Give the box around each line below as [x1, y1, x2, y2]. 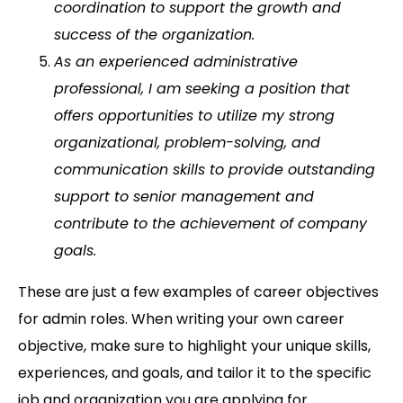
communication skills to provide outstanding [54, 159, 375, 181]
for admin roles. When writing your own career [18, 309, 345, 330]
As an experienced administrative [54, 51, 298, 73]
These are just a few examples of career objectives [18, 282, 379, 303]
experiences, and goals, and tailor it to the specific [18, 363, 372, 384]
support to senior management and [54, 186, 314, 208]
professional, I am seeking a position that [54, 78, 350, 100]
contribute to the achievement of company [54, 213, 367, 235]
